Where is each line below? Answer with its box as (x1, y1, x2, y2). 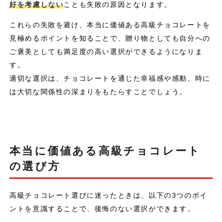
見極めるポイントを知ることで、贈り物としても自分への (9, 34, 211, 43)
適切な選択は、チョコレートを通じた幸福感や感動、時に (9, 74, 211, 83)
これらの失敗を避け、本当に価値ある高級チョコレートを (9, 21, 211, 29)
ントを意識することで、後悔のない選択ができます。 (9, 205, 195, 213)
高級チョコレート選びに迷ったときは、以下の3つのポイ (9, 191, 208, 200)
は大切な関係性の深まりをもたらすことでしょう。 (9, 88, 187, 96)
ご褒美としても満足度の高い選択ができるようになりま (9, 48, 203, 56)
